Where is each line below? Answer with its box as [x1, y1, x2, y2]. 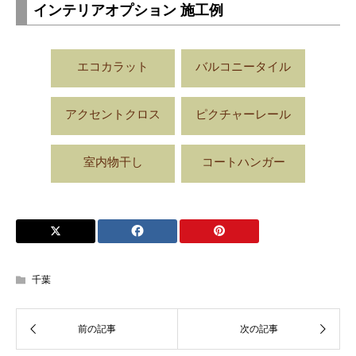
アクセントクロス [65, 106, 161, 121]
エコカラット [77, 59, 149, 73]
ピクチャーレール [195, 106, 291, 121]
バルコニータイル [195, 59, 291, 73]
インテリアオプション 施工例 [33, 2, 223, 18]
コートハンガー [201, 154, 285, 168]
